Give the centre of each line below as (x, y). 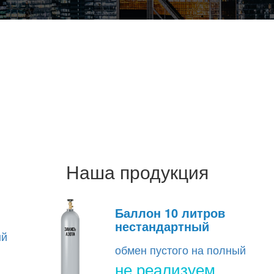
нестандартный (162, 226)
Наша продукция (137, 172)
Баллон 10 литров (170, 213)
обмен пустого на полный (180, 250)
